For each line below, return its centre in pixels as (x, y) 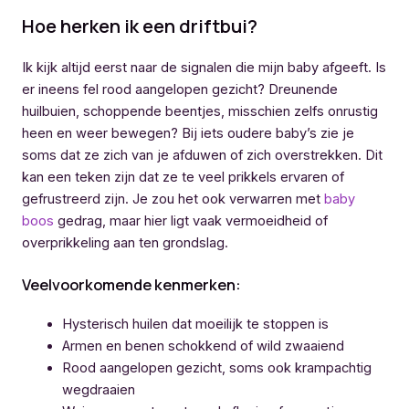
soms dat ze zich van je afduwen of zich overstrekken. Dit (202, 155)
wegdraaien (98, 390)
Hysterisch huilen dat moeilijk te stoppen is (195, 325)
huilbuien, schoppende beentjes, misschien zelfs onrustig (200, 111)
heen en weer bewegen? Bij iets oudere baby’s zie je (188, 133)
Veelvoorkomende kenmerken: (131, 285)
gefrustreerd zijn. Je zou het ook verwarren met (173, 199)
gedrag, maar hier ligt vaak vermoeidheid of (191, 220)
